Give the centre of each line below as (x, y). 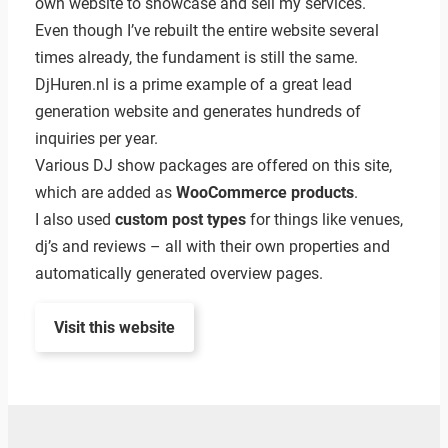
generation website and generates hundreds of (197, 112)
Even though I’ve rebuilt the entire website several (206, 31)
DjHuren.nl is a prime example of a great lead (193, 85)
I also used (74, 220)
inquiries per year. (96, 139)
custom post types (180, 220)
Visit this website (114, 328)
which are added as (105, 193)
